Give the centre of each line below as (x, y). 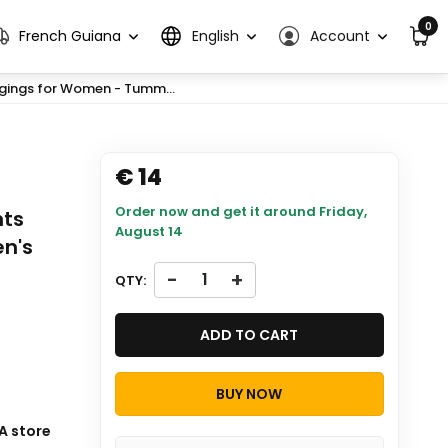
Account (340, 36)
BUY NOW (249, 394)
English (215, 36)
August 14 (148, 231)
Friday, (342, 211)
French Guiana (70, 36)
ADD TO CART (249, 335)
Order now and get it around (216, 211)
